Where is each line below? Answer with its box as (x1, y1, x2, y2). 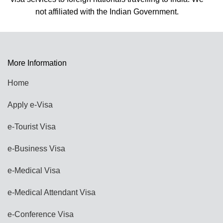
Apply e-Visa (7, 100, 53, 109)
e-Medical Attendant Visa (7, 188, 96, 197)
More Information (7, 58, 67, 67)
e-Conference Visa (7, 210, 74, 219)
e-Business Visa (7, 144, 65, 153)
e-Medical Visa (7, 166, 60, 175)
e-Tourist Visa (7, 122, 56, 131)
